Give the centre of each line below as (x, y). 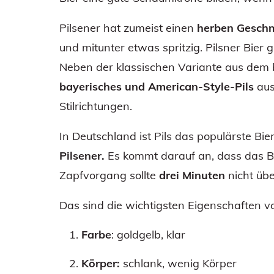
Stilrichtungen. (96, 106)
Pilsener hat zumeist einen (128, 28)
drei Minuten (192, 175)
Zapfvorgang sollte (109, 175)
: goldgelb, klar (148, 234)
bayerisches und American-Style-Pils (157, 86)
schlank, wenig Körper (178, 263)
